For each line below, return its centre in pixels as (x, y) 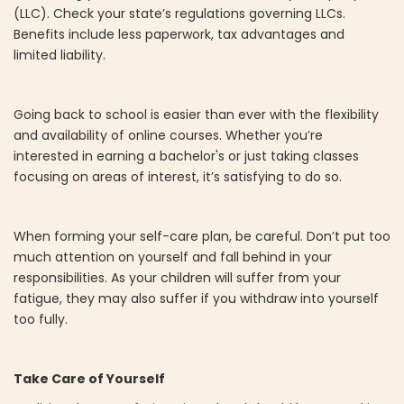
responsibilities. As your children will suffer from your (177, 277)
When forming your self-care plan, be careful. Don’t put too (202, 236)
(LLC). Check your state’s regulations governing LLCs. (179, 13)
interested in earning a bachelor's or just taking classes (186, 156)
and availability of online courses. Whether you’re (168, 135)
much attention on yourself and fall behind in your (173, 257)
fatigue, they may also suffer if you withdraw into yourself (196, 298)
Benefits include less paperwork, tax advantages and (179, 34)
